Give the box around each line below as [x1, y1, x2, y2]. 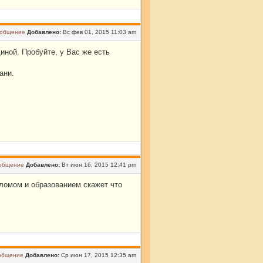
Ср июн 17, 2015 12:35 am [59, 252, 138, 258]
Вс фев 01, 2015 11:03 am [61, 29, 138, 35]
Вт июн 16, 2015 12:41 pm [60, 161, 138, 168]
